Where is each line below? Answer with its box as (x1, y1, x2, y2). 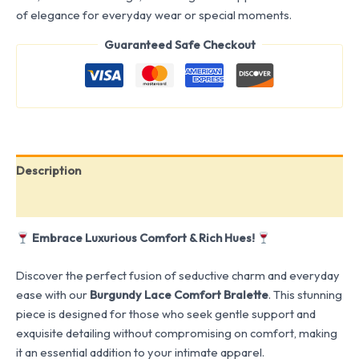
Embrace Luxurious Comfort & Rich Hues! (31, 230, 255, 246)
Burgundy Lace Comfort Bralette (90, 287, 268, 303)
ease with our (16, 287, 90, 303)
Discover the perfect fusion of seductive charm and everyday (16, 268, 340, 284)
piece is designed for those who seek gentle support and (16, 306, 316, 322)
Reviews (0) (16, 193, 79, 209)
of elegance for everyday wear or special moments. (16, 7, 292, 23)
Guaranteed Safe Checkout (103, 36, 256, 52)
